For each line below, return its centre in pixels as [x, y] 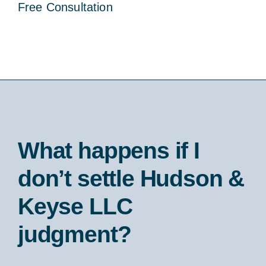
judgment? [74, 234]
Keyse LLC [75, 206]
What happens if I [108, 150]
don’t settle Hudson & [131, 178]
